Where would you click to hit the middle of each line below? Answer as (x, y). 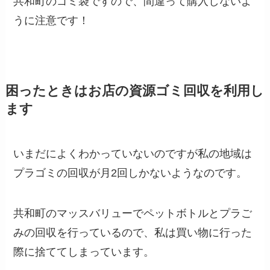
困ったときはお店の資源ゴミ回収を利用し (134, 91)
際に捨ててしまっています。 (84, 252)
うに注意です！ (52, 20)
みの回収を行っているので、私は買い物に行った (133, 233)
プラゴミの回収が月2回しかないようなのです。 (130, 173)
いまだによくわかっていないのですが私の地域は (133, 153)
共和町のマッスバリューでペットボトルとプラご (133, 214)
